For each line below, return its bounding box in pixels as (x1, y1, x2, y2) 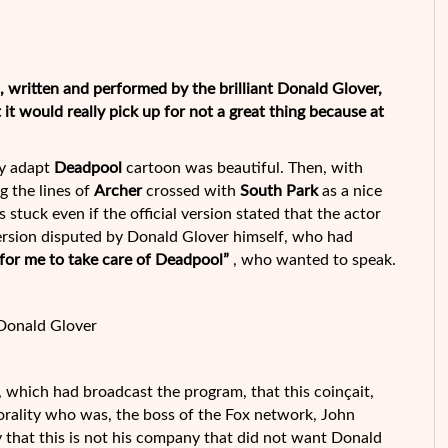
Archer (94, 183, 142, 199)
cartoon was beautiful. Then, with (122, 160, 363, 176)
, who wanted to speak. (233, 252, 396, 268)
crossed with (142, 183, 240, 199)
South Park (240, 183, 322, 199)
